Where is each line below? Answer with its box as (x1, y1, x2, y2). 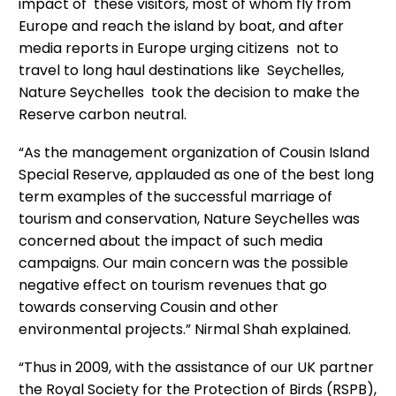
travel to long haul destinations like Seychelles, (19, 60, 344, 81)
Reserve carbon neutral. (19, 104, 187, 126)
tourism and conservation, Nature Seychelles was (19, 209, 360, 230)
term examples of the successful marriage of (19, 187, 332, 208)
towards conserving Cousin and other (19, 297, 278, 318)
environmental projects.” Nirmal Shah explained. (19, 319, 351, 340)
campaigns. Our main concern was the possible (19, 253, 348, 274)
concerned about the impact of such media (19, 231, 323, 252)
